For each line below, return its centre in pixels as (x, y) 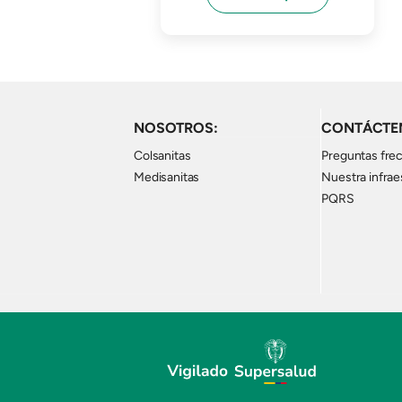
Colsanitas (162, 156)
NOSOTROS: (176, 128)
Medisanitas (167, 177)
